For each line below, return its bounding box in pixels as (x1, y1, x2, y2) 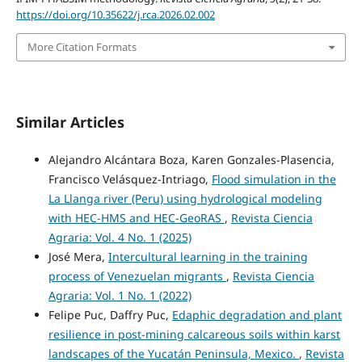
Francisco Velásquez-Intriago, (48, 170, 212, 187)
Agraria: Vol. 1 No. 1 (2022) (48, 287, 192, 303)
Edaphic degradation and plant (171, 306, 342, 322)
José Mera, (48, 248, 108, 264)
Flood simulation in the (211, 170, 336, 187)
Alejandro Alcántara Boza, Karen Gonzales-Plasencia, (48, 151, 335, 167)
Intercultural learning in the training (107, 248, 308, 264)
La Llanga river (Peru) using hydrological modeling (48, 190, 322, 206)
